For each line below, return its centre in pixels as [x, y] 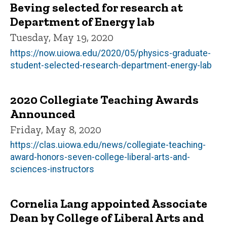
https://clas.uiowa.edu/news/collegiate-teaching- [108, 145]
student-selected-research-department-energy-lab [111, 65]
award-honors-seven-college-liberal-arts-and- [100, 157]
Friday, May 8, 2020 [56, 129]
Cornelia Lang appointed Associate [109, 204]
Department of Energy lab [82, 21]
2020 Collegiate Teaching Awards [104, 99]
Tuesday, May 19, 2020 [62, 37]
